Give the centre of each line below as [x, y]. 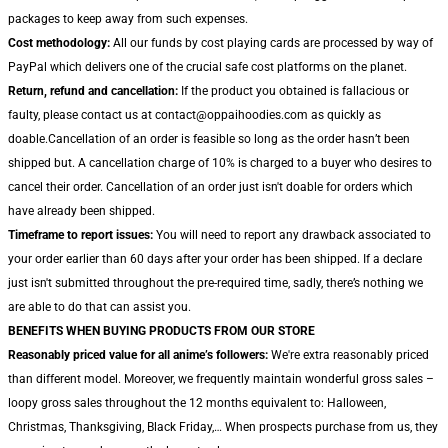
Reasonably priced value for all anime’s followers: [138, 355]
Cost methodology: [59, 43]
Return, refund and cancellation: [93, 91]
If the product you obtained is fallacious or [293, 91]
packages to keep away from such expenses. [128, 19]
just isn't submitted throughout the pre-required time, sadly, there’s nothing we [215, 283]
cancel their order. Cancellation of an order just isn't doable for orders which [210, 187]
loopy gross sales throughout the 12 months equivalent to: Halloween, [197, 403]
